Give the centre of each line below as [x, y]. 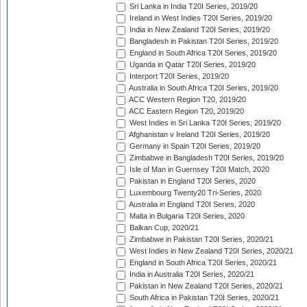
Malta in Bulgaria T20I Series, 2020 [186, 216]
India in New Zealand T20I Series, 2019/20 [199, 30]
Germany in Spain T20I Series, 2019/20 [194, 146]
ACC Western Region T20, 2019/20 [187, 100]
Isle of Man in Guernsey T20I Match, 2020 [198, 170]
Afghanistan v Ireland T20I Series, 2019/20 [199, 135]
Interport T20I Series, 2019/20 [178, 76]
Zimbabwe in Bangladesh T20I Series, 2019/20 [206, 158]
